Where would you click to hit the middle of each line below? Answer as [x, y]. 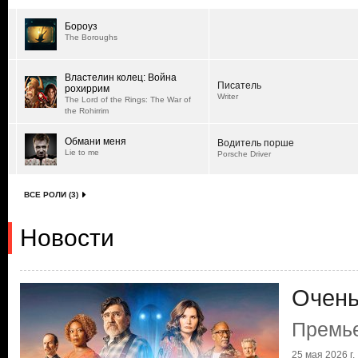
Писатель [239, 86]
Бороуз [81, 26]
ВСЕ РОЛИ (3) [51, 195]
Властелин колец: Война [121, 78]
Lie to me [82, 152]
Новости [67, 238]
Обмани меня [95, 141]
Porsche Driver [244, 154]
